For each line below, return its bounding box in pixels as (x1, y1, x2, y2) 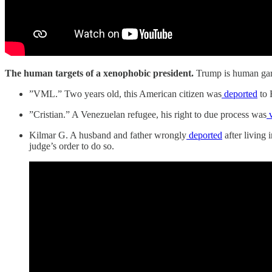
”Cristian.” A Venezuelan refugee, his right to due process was (29, 109, 267, 120)
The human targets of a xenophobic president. (5, 67, 196, 78)
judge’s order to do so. (29, 140, 114, 151)
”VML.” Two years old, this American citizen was (29, 88, 222, 99)
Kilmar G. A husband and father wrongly (29, 129, 186, 140)
